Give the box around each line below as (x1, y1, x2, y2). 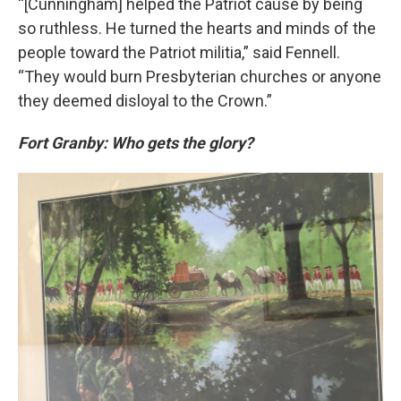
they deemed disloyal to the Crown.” (18, 91, 272, 110)
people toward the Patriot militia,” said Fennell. (18, 43, 340, 62)
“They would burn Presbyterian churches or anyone (18, 67, 381, 86)
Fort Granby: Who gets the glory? (18, 133, 253, 152)
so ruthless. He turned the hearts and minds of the (18, 19, 376, 38)
